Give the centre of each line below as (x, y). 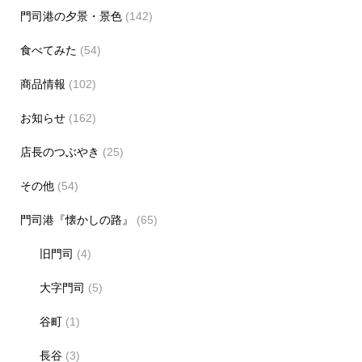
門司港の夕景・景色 (71, 16)
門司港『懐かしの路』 (76, 219)
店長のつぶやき (59, 152)
